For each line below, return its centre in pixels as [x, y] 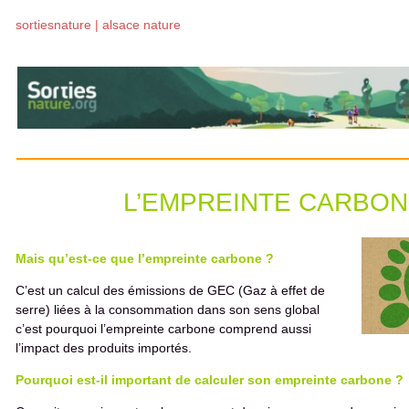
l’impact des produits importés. [104, 348]
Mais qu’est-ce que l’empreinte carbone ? [145, 258]
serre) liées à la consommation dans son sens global [168, 309]
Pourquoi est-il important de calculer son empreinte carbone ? [210, 380]
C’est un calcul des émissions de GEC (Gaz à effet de [170, 290]
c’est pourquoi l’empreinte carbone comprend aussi [163, 329]
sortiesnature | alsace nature [98, 25]
